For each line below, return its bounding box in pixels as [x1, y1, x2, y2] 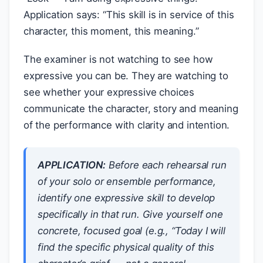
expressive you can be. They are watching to [23, 70, 228, 82]
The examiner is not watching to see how [23, 53, 213, 65]
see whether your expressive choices [23, 86, 195, 98]
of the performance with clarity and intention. [23, 119, 230, 131]
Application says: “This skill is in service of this [23, 9, 234, 21]
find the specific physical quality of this [38, 241, 214, 253]
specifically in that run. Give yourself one [38, 208, 223, 220]
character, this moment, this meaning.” [23, 25, 199, 37]
